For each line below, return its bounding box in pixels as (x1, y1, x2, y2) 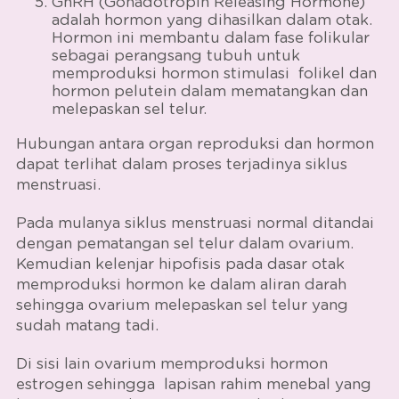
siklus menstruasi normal (124, 215, 313, 231)
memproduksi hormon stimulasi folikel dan (51, 65, 377, 81)
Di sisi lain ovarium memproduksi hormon (15, 355, 328, 371)
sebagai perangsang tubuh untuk (51, 47, 300, 63)
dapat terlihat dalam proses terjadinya (15, 156, 305, 172)
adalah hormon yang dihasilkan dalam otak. (51, 12, 372, 28)
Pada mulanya (15, 215, 125, 231)
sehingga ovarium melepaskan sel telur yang (15, 297, 348, 313)
